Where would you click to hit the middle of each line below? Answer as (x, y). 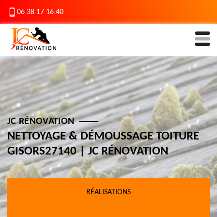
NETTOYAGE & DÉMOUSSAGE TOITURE (103, 136)
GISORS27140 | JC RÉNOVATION (88, 151)
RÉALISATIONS (108, 192)
